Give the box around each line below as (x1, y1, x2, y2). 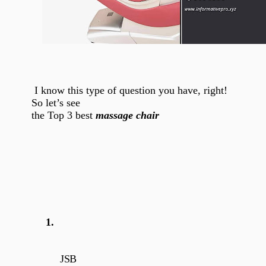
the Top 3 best (31, 109, 96, 121)
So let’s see (31, 96, 80, 109)
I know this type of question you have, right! (31, 84, 227, 96)
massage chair (95, 109, 159, 121)
